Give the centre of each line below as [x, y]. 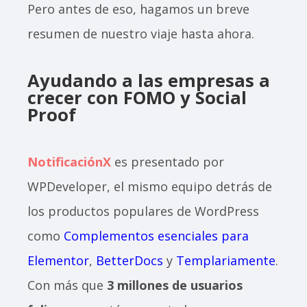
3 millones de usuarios [175, 285]
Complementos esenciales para [156, 236]
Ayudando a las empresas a [149, 80]
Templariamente [226, 260]
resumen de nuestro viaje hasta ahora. [141, 34]
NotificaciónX [69, 162]
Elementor [58, 260]
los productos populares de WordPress [143, 211]
